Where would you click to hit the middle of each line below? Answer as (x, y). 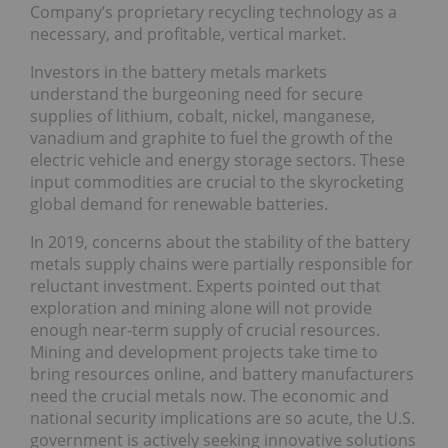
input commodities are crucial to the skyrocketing (217, 182)
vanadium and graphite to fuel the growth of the (211, 138)
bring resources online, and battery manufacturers (222, 374)
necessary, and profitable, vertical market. (188, 34)
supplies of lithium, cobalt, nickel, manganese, (202, 116)
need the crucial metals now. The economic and (209, 396)
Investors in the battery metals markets (178, 72)
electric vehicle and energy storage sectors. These (217, 160)
